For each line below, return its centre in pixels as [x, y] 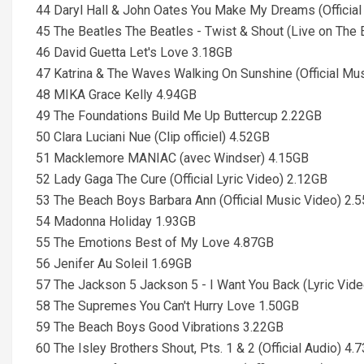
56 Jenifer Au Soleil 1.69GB [114, 264]
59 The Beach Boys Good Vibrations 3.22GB [160, 327]
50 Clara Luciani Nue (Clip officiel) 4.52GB [153, 137]
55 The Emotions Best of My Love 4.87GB [155, 243]
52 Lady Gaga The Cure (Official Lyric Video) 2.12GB [182, 179]
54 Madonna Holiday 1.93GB [116, 221]
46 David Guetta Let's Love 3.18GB [134, 52]
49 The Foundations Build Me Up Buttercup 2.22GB [179, 116]
